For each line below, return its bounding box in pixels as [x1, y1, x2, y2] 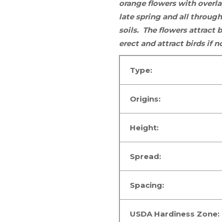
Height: [130, 123, 161, 133]
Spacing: [130, 180, 166, 190]
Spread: [130, 152, 163, 162]
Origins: [130, 94, 161, 104]
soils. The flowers [119, 25, 187, 35]
